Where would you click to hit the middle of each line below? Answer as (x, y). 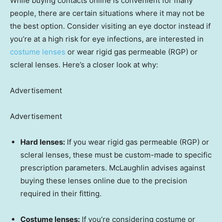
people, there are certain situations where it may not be (107, 13)
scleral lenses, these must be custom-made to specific (116, 155)
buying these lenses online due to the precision (104, 181)
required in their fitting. (61, 194)
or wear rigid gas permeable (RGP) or (132, 52)
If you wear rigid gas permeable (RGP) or (137, 142)
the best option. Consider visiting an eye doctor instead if (110, 26)
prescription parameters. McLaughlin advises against (113, 168)
